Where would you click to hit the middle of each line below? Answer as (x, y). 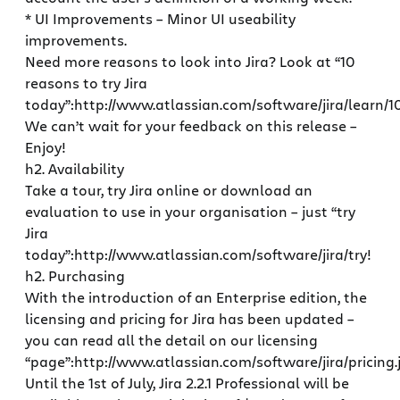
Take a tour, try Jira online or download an (169, 190)
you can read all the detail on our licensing (171, 340)
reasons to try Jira (86, 83)
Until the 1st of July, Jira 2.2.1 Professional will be (187, 383)
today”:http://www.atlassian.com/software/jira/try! (198, 254)
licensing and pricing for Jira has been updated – (190, 319)
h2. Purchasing (75, 276)
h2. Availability (75, 169)
